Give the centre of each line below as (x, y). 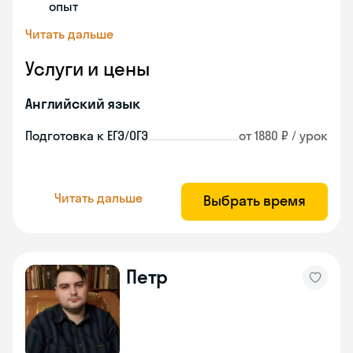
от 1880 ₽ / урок (283, 136)
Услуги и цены (87, 69)
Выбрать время (255, 201)
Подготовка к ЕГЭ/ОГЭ (87, 136)
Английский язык (83, 104)
